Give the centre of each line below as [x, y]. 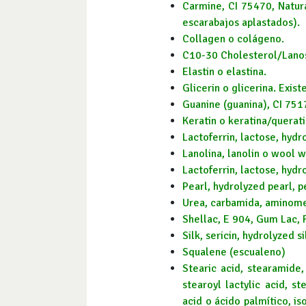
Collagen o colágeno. [233, 39]
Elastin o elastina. [224, 72]
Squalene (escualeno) [234, 252]
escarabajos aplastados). [241, 23]
